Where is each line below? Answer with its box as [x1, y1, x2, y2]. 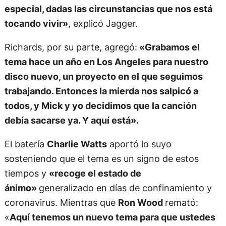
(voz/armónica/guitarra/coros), [34, 206, 172, 218]
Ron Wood [118, 124, 165, 135]
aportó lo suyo [106, 65, 172, 77]
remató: [164, 124, 198, 135]
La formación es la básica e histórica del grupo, [4, 177, 205, 189]
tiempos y [4, 94, 49, 106]
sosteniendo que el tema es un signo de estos [4, 80, 199, 91]
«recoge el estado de [48, 94, 141, 106]
